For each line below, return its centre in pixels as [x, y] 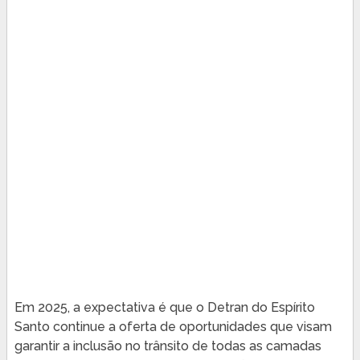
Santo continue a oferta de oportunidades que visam [173, 326]
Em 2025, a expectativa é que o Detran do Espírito [164, 307]
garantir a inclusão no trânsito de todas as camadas [168, 346]
